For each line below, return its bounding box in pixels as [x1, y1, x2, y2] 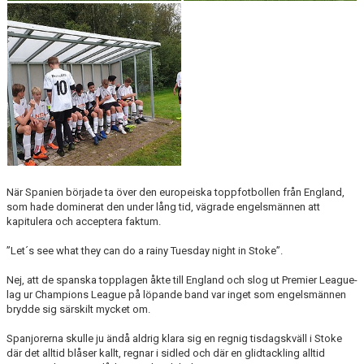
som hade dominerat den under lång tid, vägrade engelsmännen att [6, 201, 320, 213]
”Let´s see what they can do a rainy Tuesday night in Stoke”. [6, 245, 283, 257]
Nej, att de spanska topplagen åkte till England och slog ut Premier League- [6, 274, 357, 286]
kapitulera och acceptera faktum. [6, 215, 161, 227]
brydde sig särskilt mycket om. [6, 303, 150, 315]
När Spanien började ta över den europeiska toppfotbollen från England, [6, 186, 344, 198]
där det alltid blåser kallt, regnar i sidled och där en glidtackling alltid [6, 347, 325, 359]
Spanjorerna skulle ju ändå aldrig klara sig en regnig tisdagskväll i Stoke [6, 332, 342, 344]
